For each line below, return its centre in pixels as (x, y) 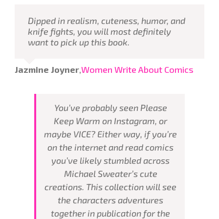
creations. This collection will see (110, 186)
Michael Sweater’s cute (110, 173)
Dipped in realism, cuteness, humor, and (107, 21)
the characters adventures (110, 200)
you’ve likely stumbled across (110, 160)
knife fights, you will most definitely (99, 32)
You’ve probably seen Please (110, 107)
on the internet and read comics (110, 147)
